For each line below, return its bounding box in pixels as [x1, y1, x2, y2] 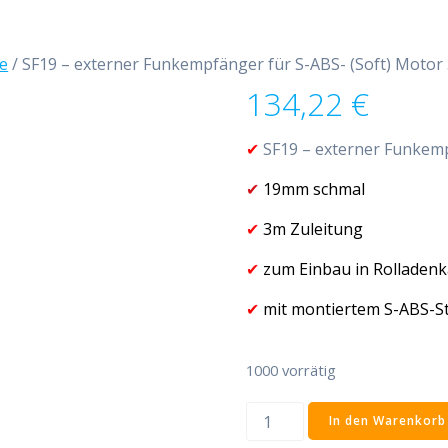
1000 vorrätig [245, 359, 336, 380]
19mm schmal [258, 177, 365, 200]
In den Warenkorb [328, 412, 446, 430]
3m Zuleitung [258, 217, 363, 240]
